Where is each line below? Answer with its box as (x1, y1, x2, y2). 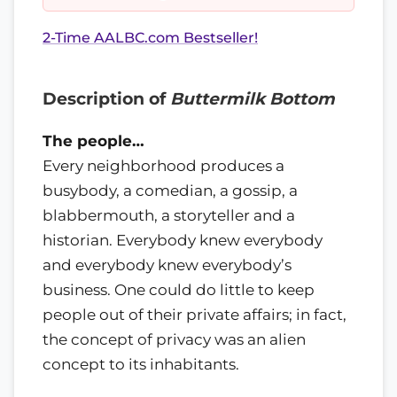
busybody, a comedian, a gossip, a (43, 181, 298, 199)
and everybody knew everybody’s (43, 255, 292, 274)
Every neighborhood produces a (43, 156, 284, 175)
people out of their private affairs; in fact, (43, 305, 346, 323)
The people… (43, 131, 144, 150)
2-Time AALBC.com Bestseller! (43, 29, 258, 46)
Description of (43, 89, 170, 109)
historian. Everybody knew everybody (43, 230, 323, 249)
